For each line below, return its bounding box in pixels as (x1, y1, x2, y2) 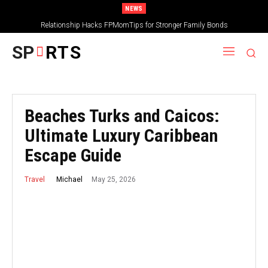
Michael (56, 175, 83, 184)
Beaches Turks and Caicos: (25, 105, 220, 126)
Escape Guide (25, 144, 121, 166)
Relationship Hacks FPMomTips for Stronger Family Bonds (40, 21, 228, 29)
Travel (25, 175, 45, 184)
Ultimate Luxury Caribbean (25, 124, 218, 146)
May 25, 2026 (92, 175, 136, 184)
